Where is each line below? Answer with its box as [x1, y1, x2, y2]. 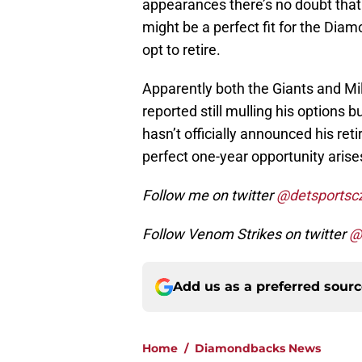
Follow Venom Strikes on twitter [142, 225, 349, 243]
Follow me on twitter [142, 187, 276, 204]
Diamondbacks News [195, 341, 321, 356]
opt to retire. [142, 41, 221, 59]
